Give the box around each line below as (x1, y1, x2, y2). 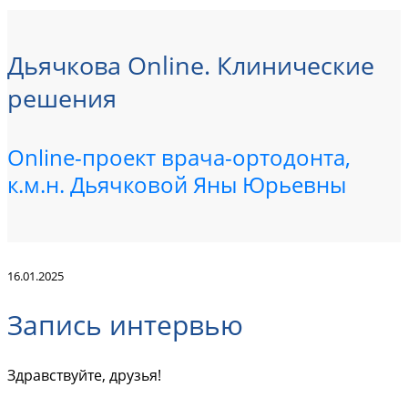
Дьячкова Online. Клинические (7, 48, 374, 82)
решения (7, 81, 117, 115)
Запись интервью (7, 305, 243, 343)
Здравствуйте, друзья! (7, 364, 161, 385)
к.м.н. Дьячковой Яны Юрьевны (7, 168, 346, 199)
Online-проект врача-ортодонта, (7, 141, 351, 172)
